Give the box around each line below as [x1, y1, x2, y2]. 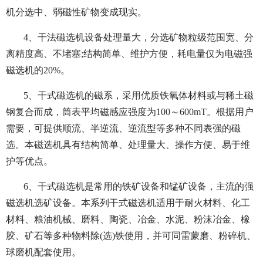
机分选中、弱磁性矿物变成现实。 [6, 7, 147, 18]
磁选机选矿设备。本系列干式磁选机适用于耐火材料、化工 [6, 198, 250, 208]
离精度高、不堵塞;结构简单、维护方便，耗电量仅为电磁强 [6, 49, 252, 59]
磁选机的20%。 [6, 65, 70, 76]
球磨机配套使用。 [6, 247, 81, 258]
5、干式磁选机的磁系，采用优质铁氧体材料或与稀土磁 [23, 90, 254, 101]
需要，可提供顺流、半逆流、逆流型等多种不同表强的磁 [6, 123, 241, 134]
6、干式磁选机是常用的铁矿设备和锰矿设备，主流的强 [23, 181, 254, 192]
